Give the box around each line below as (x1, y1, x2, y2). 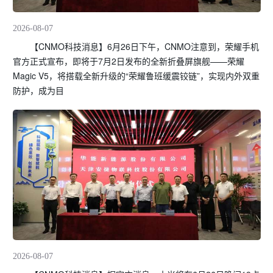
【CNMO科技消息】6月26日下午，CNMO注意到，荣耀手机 (13, 40, 259, 52)
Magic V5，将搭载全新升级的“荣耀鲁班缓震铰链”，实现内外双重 (13, 69, 260, 82)
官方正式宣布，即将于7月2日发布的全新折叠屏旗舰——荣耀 (13, 54, 244, 67)
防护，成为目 (13, 83, 64, 96)
